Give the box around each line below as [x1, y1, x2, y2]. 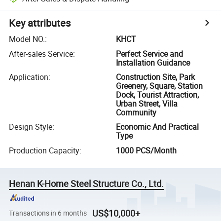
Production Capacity [9, 145, 80, 156]
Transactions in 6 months [9, 208, 87, 218]
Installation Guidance [116, 57, 190, 68]
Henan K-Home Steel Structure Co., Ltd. [9, 177, 164, 189]
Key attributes [9, 16, 71, 30]
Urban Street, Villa [116, 98, 178, 109]
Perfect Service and [116, 48, 184, 59]
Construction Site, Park [116, 71, 195, 82]
